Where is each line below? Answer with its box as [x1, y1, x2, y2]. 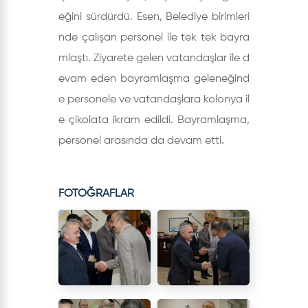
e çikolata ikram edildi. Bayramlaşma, [58, 115, 250, 126]
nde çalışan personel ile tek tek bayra [58, 32, 250, 44]
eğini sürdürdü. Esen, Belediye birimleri [58, 12, 250, 23]
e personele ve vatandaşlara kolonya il [58, 94, 250, 106]
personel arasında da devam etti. [58, 135, 224, 147]
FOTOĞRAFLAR [58, 188, 134, 200]
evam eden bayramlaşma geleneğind [58, 74, 250, 85]
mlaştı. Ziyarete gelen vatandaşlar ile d [58, 53, 250, 65]
